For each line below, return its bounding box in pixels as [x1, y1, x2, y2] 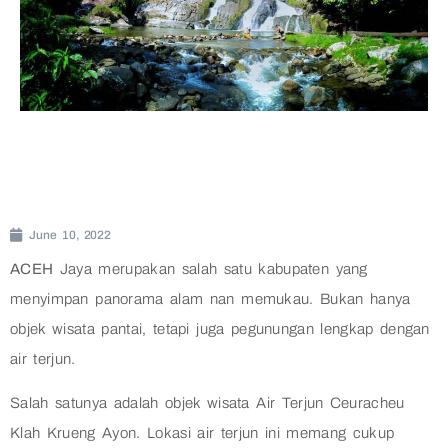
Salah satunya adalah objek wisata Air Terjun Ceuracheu [10, 395, 405, 412]
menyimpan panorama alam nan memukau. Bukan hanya [10, 291, 411, 308]
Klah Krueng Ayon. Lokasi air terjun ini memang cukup [10, 425, 395, 442]
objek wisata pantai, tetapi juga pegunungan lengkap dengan [10, 321, 430, 338]
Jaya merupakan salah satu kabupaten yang [53, 261, 368, 278]
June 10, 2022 [29, 228, 112, 243]
